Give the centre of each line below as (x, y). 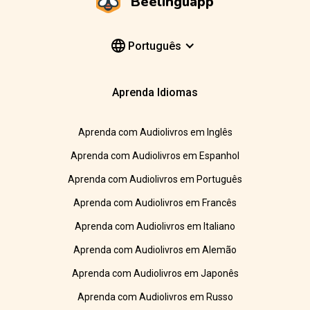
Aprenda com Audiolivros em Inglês (155, 133)
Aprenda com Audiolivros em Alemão (155, 250)
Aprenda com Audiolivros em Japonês (155, 274)
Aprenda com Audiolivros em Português (155, 180)
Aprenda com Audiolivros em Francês (155, 203)
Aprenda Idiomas (155, 93)
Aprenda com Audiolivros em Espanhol (155, 156)
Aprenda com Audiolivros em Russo (155, 297)
